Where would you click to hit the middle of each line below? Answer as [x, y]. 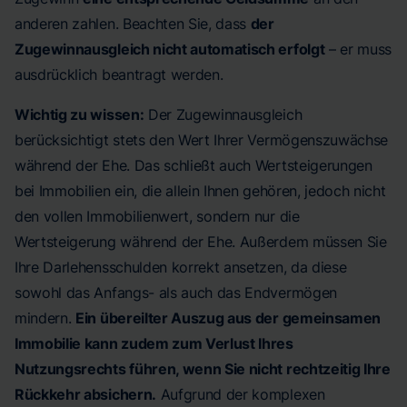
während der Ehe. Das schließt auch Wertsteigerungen [194, 165]
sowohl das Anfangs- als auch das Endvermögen [176, 293]
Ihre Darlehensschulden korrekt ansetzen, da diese [181, 267]
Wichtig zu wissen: [79, 114]
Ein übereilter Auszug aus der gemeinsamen [228, 318]
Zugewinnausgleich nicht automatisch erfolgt [170, 49]
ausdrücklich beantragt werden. [119, 74]
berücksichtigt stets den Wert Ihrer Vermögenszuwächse [202, 140]
